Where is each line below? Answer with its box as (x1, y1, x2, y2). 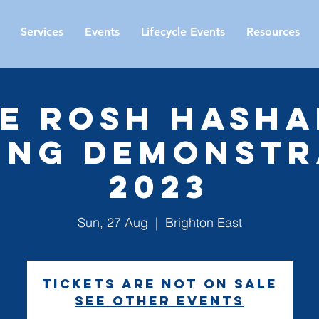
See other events (75, 292, 244, 309)
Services (21, 25, 63, 38)
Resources (246, 25, 300, 38)
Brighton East (164, 214, 242, 231)
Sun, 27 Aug (77, 214, 148, 231)
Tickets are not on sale (41, 275, 278, 292)
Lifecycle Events (141, 25, 225, 38)
